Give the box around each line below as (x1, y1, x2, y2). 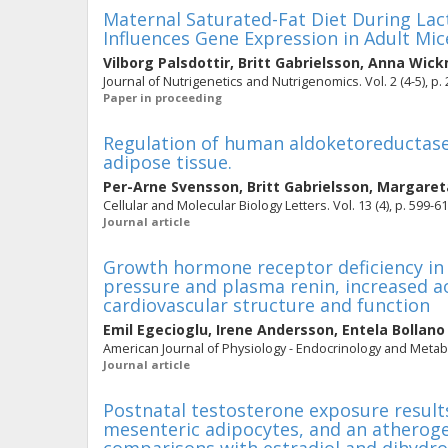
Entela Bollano (342, 320, 445, 339)
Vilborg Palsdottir (103, 53, 230, 72)
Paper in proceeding (103, 90, 222, 105)
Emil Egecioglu (103, 320, 208, 339)
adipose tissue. (103, 150, 232, 174)
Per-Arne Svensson (103, 177, 239, 196)
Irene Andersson (216, 320, 334, 339)
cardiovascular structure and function (103, 293, 430, 317)
